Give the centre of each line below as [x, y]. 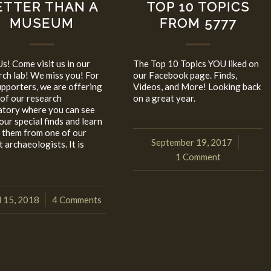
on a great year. [164, 98]
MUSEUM [41, 24]
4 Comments [77, 200]
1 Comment [198, 157]
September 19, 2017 [191, 142]
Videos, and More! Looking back [197, 87]
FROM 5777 [198, 24]
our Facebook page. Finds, [185, 75]
